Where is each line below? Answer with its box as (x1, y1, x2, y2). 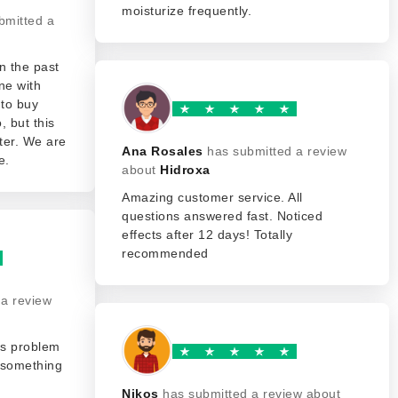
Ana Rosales (122, 144, 203, 158)
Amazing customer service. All (122, 190, 303, 204)
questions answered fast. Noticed (122, 209, 322, 223)
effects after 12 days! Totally (122, 227, 292, 242)
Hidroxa (160, 163, 211, 177)
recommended (122, 246, 209, 260)
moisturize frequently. (122, 4, 251, 18)
